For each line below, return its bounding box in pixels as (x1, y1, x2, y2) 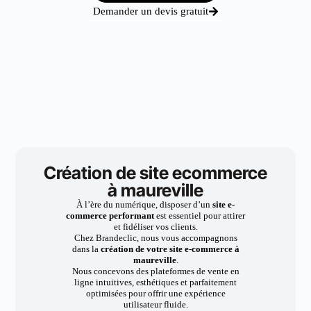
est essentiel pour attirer (156, 210, 245, 221)
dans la (72, 244, 101, 254)
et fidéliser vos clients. (113, 221, 198, 232)
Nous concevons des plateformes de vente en (72, 266, 239, 276)
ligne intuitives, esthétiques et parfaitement (74, 277, 237, 287)
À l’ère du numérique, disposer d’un (76, 199, 212, 210)
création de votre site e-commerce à (100, 244, 239, 254)
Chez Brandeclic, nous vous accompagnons (74, 233, 237, 243)
